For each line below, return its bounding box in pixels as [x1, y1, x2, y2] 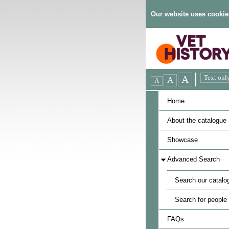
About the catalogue [167, 117, 226, 124]
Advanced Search [167, 155, 220, 163]
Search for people [174, 196, 227, 203]
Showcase [167, 136, 198, 144]
